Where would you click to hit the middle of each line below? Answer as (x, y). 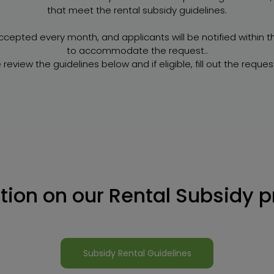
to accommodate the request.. (137, 50)
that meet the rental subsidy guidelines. (137, 10)
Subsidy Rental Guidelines (137, 253)
